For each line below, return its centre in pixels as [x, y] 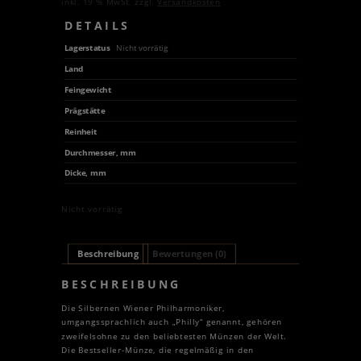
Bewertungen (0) [189, 253]
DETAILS [97, 25]
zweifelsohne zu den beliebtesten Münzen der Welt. [174, 336]
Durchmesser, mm [100, 151]
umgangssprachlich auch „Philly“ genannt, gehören [172, 322]
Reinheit [80, 131]
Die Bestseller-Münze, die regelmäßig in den [158, 350]
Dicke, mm [85, 172]
